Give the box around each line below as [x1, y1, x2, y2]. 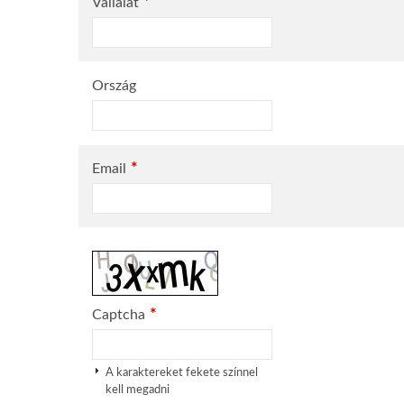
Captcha [92, 308, 145, 322]
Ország [92, 78, 136, 93]
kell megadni [106, 384, 170, 395]
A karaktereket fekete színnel [106, 367, 258, 378]
